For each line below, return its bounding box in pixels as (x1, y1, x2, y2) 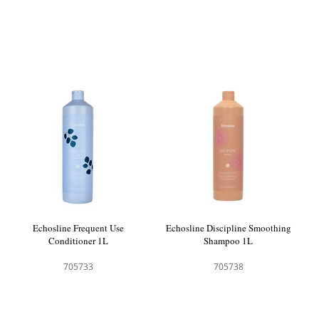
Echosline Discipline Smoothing (165, 221, 291, 235)
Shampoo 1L (204, 234, 253, 248)
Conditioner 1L (48, 234, 108, 248)
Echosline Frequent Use (32, 221, 124, 235)
